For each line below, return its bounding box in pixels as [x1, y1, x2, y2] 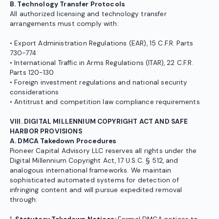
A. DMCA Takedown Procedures [10, 137, 117, 146]
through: [10, 196, 38, 204]
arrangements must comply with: [10, 20, 119, 28]
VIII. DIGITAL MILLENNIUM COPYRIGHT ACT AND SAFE [10, 117, 188, 126]
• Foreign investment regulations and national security [10, 78, 188, 87]
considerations [10, 88, 59, 97]
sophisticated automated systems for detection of [10, 176, 179, 185]
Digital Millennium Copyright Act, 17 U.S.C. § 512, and [10, 156, 178, 165]
